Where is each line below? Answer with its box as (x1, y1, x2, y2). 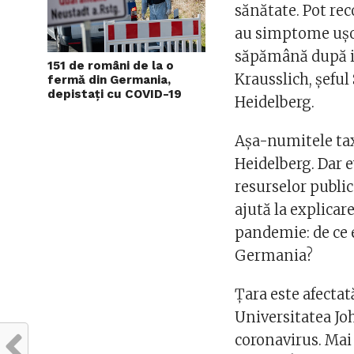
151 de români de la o (47, 58, 174, 73)
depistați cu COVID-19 (47, 87, 182, 102)
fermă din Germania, (47, 73, 171, 88)
